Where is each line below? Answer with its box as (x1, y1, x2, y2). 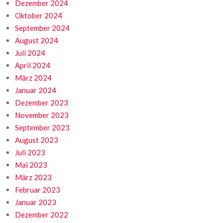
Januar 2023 (15, 198, 56, 207)
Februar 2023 (15, 185, 60, 195)
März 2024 (15, 73, 52, 83)
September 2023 (15, 123, 70, 132)
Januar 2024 (15, 86, 56, 95)
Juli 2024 (15, 48, 45, 58)
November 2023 (15, 111, 69, 120)
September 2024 (15, 23, 70, 33)
